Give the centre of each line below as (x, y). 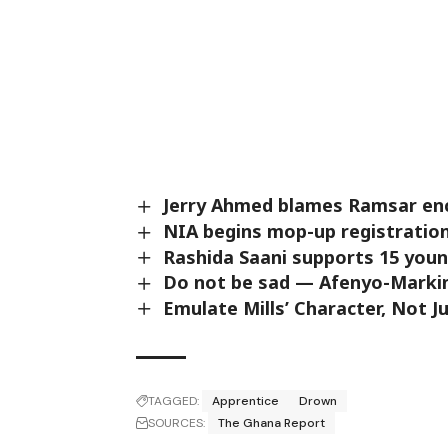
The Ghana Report (272, 423)
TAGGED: (174, 401)
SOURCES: (177, 423)
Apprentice (246, 401)
